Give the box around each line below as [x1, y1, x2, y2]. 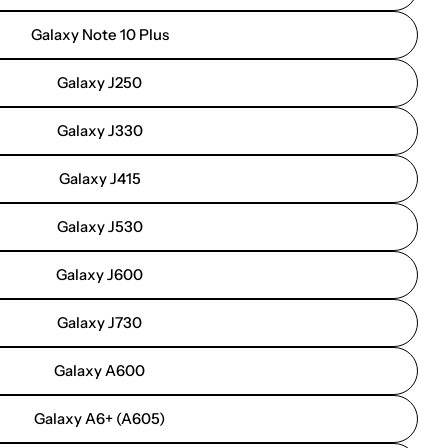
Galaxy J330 [56, 121, 143, 140]
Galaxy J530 [56, 217, 143, 236]
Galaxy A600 [54, 361, 145, 380]
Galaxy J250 [57, 73, 142, 92]
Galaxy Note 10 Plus [30, 25, 169, 44]
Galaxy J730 [57, 313, 142, 332]
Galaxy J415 [58, 169, 141, 188]
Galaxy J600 [56, 265, 143, 284]
